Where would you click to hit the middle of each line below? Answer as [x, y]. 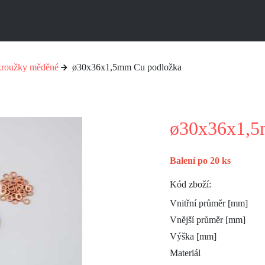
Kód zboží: [190, 184]
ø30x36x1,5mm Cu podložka [126, 67]
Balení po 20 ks [200, 161]
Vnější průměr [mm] [208, 220]
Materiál [185, 253]
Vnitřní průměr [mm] [209, 203]
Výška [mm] [193, 236]
